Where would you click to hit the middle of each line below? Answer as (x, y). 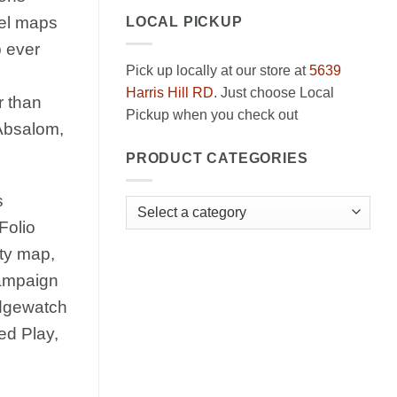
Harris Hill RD (170, 93)
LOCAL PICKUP (184, 22)
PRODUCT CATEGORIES (217, 159)
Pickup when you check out (212, 115)
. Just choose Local (274, 93)
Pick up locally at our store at (218, 71)
